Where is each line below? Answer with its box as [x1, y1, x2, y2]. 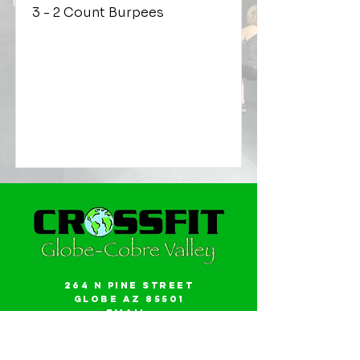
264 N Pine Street [63, 280, 194, 291]
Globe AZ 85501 [73, 293, 185, 305]
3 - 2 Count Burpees [32, 4, 164, 21]
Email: [105, 307, 153, 318]
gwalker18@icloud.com [41, 321, 217, 332]
